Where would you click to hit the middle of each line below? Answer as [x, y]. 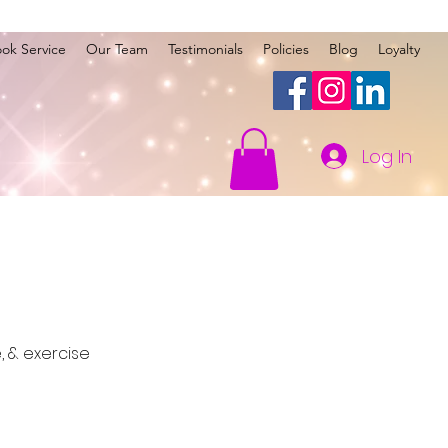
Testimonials [205, 49]
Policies [285, 49]
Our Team [116, 49]
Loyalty [398, 49]
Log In [387, 156]
